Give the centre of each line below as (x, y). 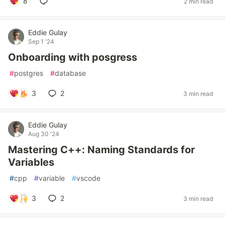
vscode (88, 178)
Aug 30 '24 (44, 134)
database (70, 73)
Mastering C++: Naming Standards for (101, 150)
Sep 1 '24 (41, 41)
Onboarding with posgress (73, 57)
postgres (29, 73)
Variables (31, 162)
